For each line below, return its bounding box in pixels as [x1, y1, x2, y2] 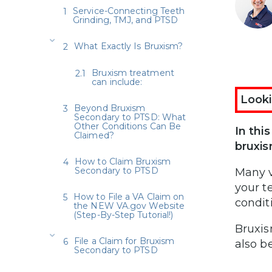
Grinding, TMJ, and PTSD [73, 14, 178, 25]
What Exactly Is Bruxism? [74, 40, 183, 52]
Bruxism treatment [92, 67, 174, 78]
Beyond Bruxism [74, 102, 146, 114]
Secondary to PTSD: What [74, 111, 186, 123]
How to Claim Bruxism [75, 155, 171, 167]
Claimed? [74, 129, 114, 141]
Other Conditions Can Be [74, 120, 182, 132]
